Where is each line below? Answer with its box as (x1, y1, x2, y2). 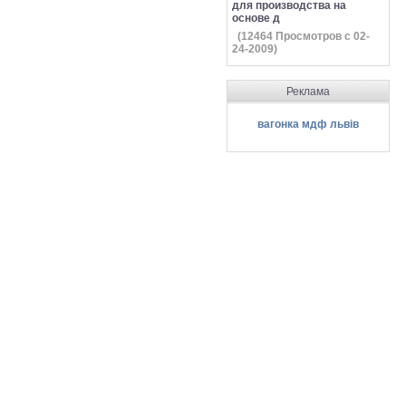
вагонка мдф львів (257, 118, 359, 130)
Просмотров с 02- (273, 30, 370, 43)
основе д (232, 12, 280, 24)
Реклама (286, 85, 330, 98)
